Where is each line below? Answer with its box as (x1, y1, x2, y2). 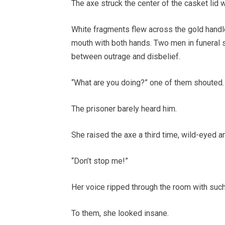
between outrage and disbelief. (71, 52, 180, 62)
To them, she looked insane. (71, 208, 169, 218)
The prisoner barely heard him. (71, 104, 177, 114)
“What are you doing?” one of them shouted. (71, 78, 224, 88)
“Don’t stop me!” (71, 156, 128, 166)
